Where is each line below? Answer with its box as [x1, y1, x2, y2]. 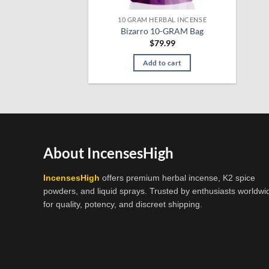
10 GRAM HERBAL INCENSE [118, 15, 207, 23]
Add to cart [142, 59, 182, 67]
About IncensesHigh [43, 144, 174, 162]
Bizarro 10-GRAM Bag [121, 26, 204, 37]
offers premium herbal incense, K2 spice [100, 172, 255, 183]
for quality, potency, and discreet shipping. [43, 199, 202, 209]
